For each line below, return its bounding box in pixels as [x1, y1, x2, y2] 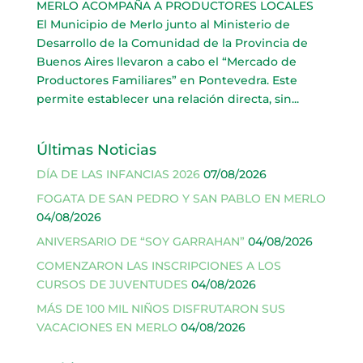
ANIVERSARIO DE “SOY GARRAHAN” [36, 233, 245, 249]
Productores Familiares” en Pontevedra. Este [36, 72, 297, 88]
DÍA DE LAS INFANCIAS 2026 [36, 166, 200, 181]
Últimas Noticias [36, 140, 156, 159]
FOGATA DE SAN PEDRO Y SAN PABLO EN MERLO [36, 190, 326, 206]
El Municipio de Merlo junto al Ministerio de [36, 16, 290, 32]
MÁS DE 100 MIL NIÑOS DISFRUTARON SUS [36, 301, 285, 316]
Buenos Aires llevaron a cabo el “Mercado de [36, 53, 297, 69]
